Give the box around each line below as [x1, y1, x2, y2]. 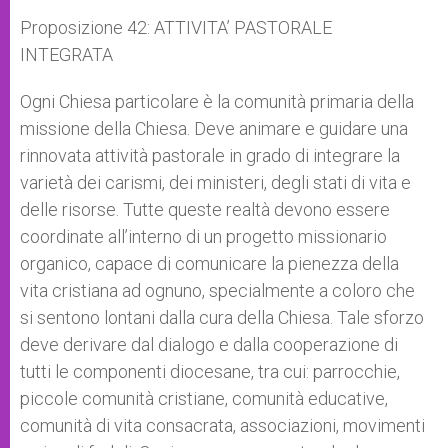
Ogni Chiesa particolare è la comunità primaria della [20, 91, 414, 112]
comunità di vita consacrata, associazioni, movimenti [20, 415, 425, 436]
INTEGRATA [20, 44, 113, 65]
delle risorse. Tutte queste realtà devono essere [20, 199, 390, 220]
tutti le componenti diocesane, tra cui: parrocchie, [20, 361, 400, 382]
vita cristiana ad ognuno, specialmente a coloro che [20, 280, 415, 301]
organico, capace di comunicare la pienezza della [20, 253, 399, 274]
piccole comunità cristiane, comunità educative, [20, 388, 388, 409]
